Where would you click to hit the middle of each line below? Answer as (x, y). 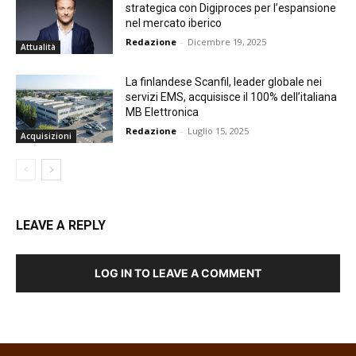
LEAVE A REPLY (61, 225)
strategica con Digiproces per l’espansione (231, 8)
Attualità (38, 47)
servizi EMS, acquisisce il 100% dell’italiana (232, 97)
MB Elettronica (163, 112)
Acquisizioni (46, 135)
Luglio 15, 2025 (219, 131)
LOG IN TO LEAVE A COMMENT (178, 273)
